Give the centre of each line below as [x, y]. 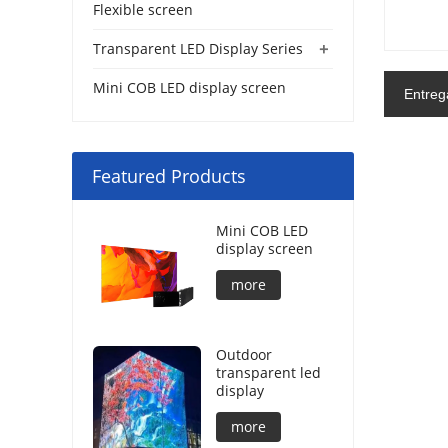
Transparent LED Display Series [198, 48]
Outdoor [244, 354]
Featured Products [169, 175]
